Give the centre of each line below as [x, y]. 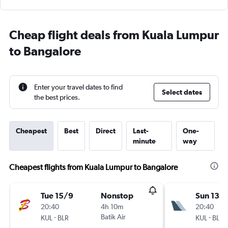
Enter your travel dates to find [78, 87]
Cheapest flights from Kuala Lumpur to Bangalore [93, 167]
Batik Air [113, 217]
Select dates [182, 92]
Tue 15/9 [57, 195]
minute [144, 141]
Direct [106, 131]
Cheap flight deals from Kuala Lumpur [114, 35]
